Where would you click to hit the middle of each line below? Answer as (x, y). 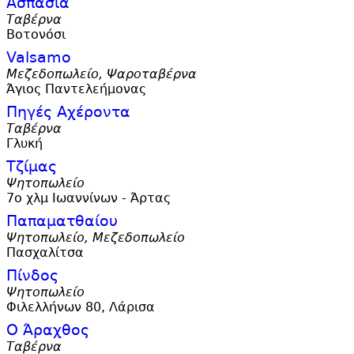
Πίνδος (32, 276)
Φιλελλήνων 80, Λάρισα (81, 307)
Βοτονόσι (36, 35)
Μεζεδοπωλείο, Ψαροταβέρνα (102, 74)
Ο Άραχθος (48, 330)
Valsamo (39, 58)
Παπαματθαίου (62, 221)
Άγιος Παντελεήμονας (76, 89)
